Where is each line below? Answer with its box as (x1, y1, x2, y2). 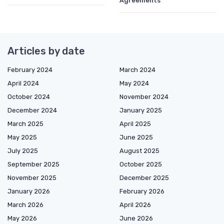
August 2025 (119, 147, 159, 155)
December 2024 (7, 106, 57, 114)
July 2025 (7, 147, 38, 155)
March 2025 (7, 120, 43, 128)
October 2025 (119, 160, 162, 168)
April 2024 (7, 79, 39, 87)
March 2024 (119, 66, 155, 74)
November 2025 (7, 174, 56, 182)
